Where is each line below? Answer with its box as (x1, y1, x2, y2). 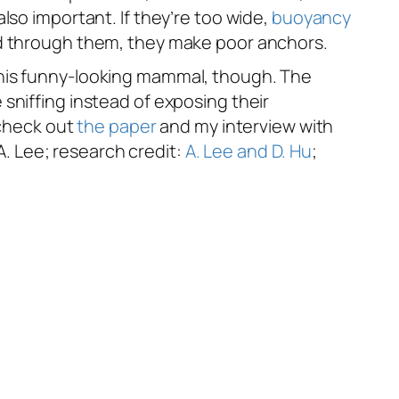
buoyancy (271, 5, 352, 30)
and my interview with (156, 114, 334, 139)
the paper (77, 114, 157, 139)
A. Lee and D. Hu (184, 139, 313, 164)
